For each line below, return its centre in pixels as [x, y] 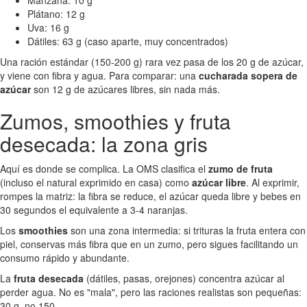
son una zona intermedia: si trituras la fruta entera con [187, 230]
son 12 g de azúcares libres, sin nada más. [125, 89]
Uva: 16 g [48, 27]
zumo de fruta [241, 168]
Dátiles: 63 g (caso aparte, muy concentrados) [128, 41]
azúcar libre [219, 182]
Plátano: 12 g [56, 13]
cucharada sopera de [248, 75]
